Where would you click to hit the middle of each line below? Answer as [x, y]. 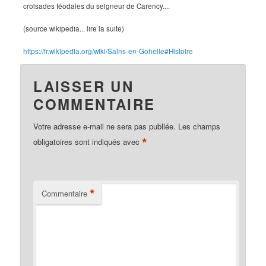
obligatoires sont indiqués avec [88, 141]
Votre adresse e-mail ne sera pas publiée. [105, 126]
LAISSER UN [84, 86]
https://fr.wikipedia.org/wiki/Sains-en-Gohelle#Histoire [108, 51]
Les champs [199, 126]
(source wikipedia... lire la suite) [74, 28]
